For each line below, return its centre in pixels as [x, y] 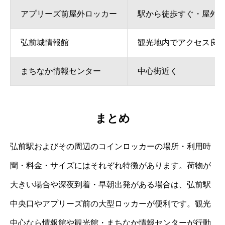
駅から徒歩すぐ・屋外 [178, 14]
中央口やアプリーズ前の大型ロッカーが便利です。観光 [110, 204]
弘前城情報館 [45, 42]
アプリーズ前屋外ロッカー [69, 14]
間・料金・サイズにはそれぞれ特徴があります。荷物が [110, 166]
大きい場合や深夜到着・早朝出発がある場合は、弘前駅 [110, 185]
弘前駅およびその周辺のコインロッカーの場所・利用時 [110, 147]
